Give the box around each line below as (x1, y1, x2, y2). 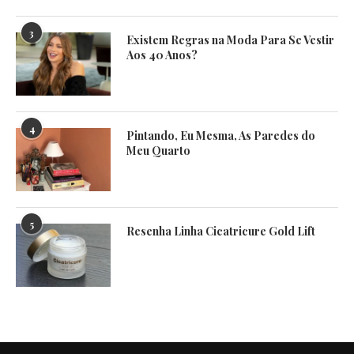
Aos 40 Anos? (126, 47, 198, 62)
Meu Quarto (126, 142, 190, 158)
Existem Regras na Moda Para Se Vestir (126, 32, 334, 47)
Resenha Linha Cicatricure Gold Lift (126, 223, 315, 239)
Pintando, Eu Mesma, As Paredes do (126, 127, 315, 143)
